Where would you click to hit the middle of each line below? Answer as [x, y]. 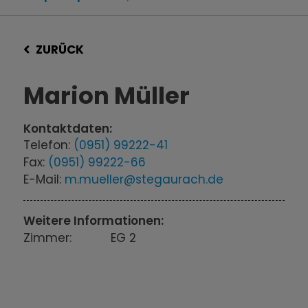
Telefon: [49, 145]
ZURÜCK [59, 50]
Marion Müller [107, 96]
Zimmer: [48, 238]
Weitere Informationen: [94, 221]
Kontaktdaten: [68, 129]
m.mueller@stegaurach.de [144, 180]
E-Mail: [44, 180]
